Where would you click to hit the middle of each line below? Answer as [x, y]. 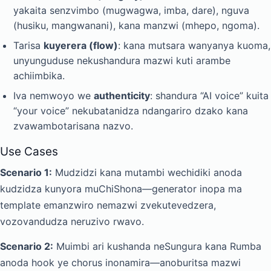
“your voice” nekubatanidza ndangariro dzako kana [131, 111]
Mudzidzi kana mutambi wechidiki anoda [147, 172]
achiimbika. [39, 76]
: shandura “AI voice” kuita [209, 96]
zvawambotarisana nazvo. [73, 126]
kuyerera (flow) [81, 45]
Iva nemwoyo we [54, 96]
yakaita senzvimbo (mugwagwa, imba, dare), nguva [131, 10]
